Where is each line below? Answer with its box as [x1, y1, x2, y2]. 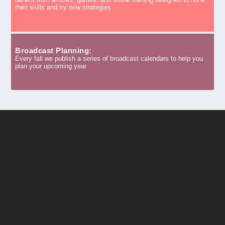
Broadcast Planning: [15, 46, 92, 55]
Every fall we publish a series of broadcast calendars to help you [15, 54, 203, 62]
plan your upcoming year [15, 62, 87, 70]
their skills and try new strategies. [15, 4, 114, 12]
